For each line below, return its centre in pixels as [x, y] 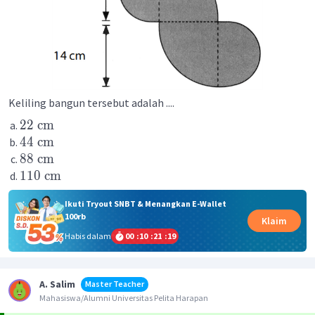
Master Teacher [115, 283]
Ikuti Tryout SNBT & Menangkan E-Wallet [145, 203]
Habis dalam [88, 236]
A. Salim [57, 284]
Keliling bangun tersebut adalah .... [91, 103]
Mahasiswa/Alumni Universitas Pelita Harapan [124, 297]
